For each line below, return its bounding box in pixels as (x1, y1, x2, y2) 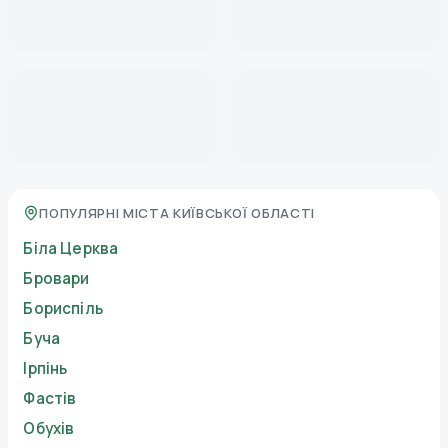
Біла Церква (23, 238, 119, 260)
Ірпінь (23, 358, 68, 380)
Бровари (23, 268, 90, 290)
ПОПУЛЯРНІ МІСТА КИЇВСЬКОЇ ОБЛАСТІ (39, 204, 316, 223)
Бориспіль (23, 298, 103, 320)
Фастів (23, 388, 77, 410)
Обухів (23, 418, 75, 440)
